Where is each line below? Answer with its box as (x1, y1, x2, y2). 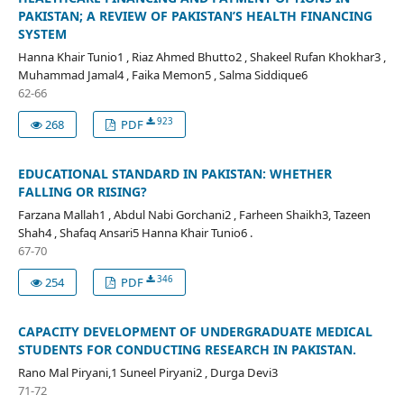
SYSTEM (17, 24, 67, 42)
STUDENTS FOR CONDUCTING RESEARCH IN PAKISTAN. (17, 340, 356, 358)
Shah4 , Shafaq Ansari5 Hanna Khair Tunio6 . (17, 224, 252, 241)
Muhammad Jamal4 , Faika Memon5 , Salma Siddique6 (17, 66, 308, 83)
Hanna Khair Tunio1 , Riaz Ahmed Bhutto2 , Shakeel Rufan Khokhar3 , (17, 48, 386, 65)
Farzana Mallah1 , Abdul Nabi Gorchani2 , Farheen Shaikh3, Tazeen (17, 206, 371, 223)
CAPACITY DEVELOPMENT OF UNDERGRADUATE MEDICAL (17, 322, 372, 340)
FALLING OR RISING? (17, 182, 147, 200)
